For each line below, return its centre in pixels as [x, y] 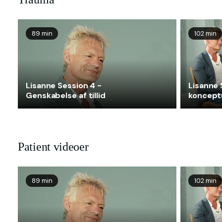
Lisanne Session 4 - [64, 86]
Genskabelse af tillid [66, 96]
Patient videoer [53, 147]
